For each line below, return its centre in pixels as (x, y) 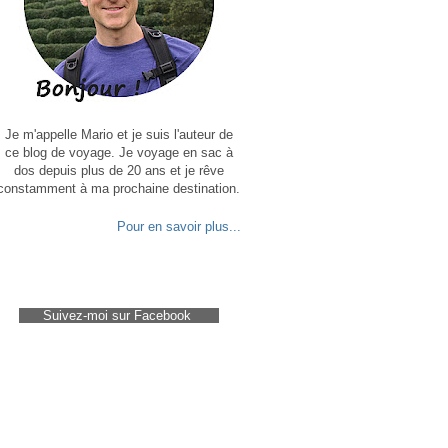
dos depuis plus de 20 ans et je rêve (118, 170)
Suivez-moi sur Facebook (116, 315)
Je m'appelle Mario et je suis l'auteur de (118, 134)
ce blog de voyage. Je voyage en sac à (118, 152)
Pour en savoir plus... (179, 226)
